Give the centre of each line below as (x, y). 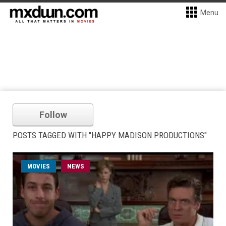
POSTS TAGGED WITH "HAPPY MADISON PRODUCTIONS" (110, 135)
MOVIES (39, 166)
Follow (53, 115)
